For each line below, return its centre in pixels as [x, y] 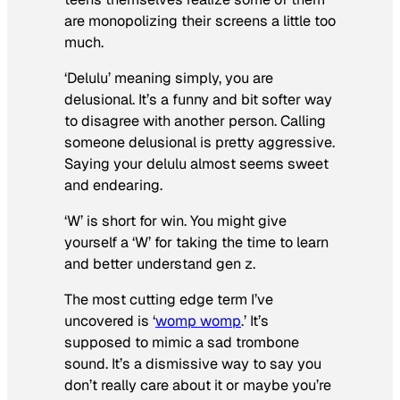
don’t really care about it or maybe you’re [198, 386]
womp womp [198, 321]
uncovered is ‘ [110, 321]
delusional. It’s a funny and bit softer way [198, 99]
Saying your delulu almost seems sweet [196, 163]
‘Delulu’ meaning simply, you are [169, 78]
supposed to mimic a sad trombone [182, 343]
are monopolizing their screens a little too [200, 21]
